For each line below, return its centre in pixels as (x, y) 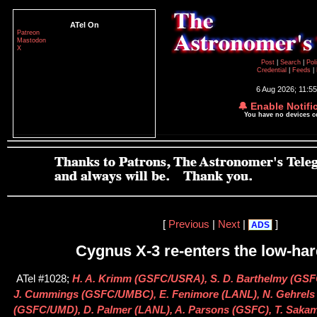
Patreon (28, 33)
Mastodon (31, 40)
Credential (273, 70)
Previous (189, 224)
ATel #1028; (44, 279)
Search (291, 62)
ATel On (84, 25)
